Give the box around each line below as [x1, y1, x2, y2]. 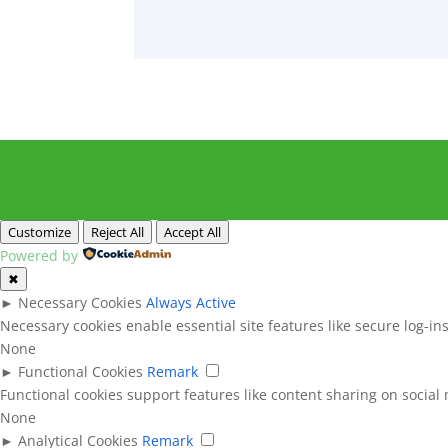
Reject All [91, 222, 144, 241]
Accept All [164, 222, 221, 241]
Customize [8, 222, 71, 241]
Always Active [146, 292, 236, 312]
